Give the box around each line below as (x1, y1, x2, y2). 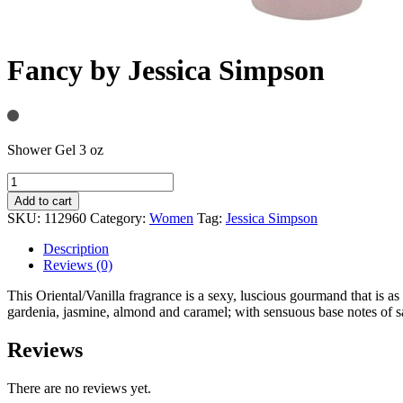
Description (43, 240, 109, 256)
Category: (90, 210, 149, 226)
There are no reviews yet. (7, 380, 151, 396)
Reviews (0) (43, 256, 112, 273)
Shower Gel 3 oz (7, 141, 103, 157)
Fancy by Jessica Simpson (7, 54, 325, 87)
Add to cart (14, 193, 72, 208)
